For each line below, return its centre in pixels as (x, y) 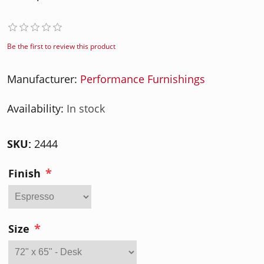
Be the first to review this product (61, 46)
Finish (24, 174)
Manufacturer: (42, 79)
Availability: (35, 108)
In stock (86, 108)
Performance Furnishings (143, 79)
